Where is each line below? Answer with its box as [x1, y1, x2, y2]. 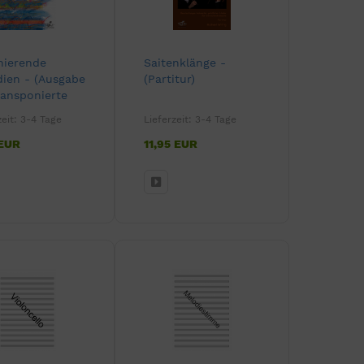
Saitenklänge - [144, 56, 226, 70]
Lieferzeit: [144, 114, 195, 126]
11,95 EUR [144, 137, 197, 151]
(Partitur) [144, 72, 195, 86]
